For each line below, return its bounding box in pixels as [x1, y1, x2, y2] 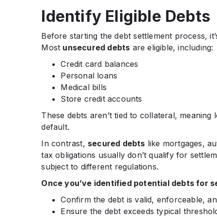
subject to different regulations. [41, 161, 158, 171]
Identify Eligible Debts [41, 6, 210, 26]
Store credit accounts [61, 93, 142, 104]
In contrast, [41, 138, 88, 148]
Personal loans [61, 70, 118, 80]
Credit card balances [61, 59, 139, 69]
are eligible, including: [130, 42, 214, 52]
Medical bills [61, 82, 107, 92]
